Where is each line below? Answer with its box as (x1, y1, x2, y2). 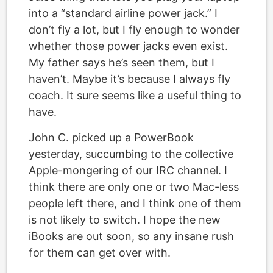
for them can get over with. (29, 246, 171, 259)
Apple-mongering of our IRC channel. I (29, 164, 227, 177)
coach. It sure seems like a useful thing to (29, 89, 241, 102)
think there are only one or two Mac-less (29, 180, 239, 193)
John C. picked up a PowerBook (29, 131, 194, 144)
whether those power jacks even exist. (29, 40, 228, 52)
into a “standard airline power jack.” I (29, 7, 218, 19)
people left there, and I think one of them (29, 197, 241, 210)
